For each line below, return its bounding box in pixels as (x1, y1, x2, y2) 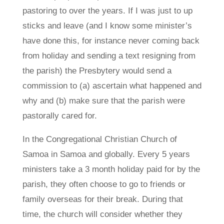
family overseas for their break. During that (22, 194, 183, 204)
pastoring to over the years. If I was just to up (22, 6, 192, 15)
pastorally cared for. (22, 111, 97, 120)
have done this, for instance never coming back (22, 36, 199, 45)
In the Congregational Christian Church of (22, 134, 177, 144)
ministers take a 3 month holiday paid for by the (22, 164, 200, 174)
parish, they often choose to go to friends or (22, 179, 185, 189)
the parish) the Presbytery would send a (22, 66, 171, 75)
